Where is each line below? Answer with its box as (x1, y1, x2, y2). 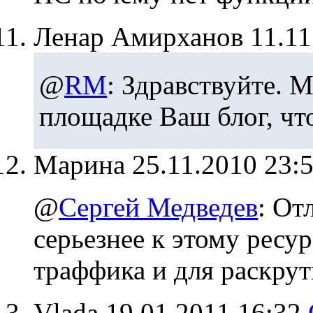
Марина (34, 149, 132, 180)
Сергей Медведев (59, 191, 258, 222)
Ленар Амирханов (34, 21, 243, 52)
